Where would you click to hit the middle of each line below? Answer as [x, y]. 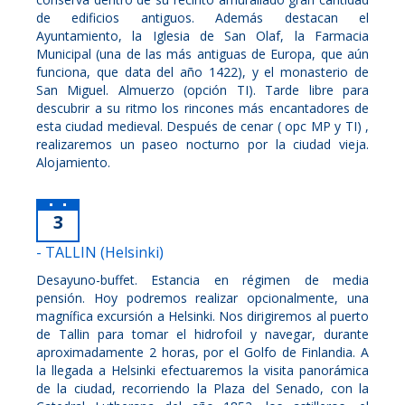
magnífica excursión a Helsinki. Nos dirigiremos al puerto [202, 316]
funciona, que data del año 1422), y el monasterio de [202, 71]
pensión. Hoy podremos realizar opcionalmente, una [202, 297]
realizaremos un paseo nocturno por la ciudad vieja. [202, 144]
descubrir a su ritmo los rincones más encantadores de [202, 108]
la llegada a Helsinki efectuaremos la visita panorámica [202, 370]
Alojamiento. [73, 162]
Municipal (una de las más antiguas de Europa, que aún [202, 53]
